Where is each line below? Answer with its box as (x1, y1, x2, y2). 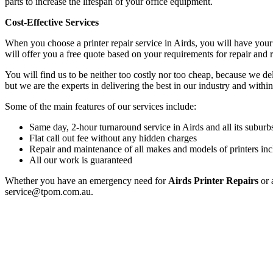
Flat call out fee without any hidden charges (29, 132, 197, 143)
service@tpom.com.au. (5, 186, 93, 197)
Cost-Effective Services (5, 16, 99, 27)
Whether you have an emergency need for (5, 175, 168, 186)
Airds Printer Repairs (168, 175, 258, 186)
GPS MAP (5, 259, 47, 270)
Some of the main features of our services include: (5, 101, 196, 112)
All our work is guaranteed (29, 154, 132, 165)
